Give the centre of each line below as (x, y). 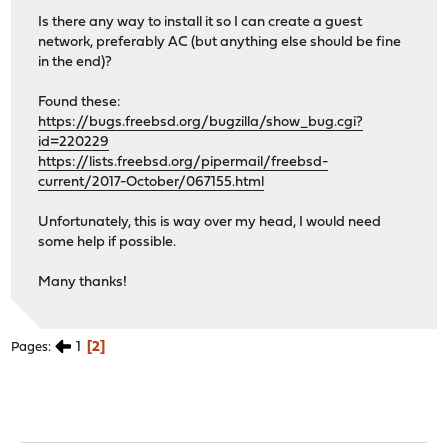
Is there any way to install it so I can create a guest (200, 23)
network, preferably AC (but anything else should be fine (220, 43)
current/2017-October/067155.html (151, 183)
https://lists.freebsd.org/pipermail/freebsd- (183, 163)
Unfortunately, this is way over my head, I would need (210, 223)
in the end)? (75, 63)
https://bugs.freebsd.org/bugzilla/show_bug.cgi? (201, 123)
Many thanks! (83, 283)
